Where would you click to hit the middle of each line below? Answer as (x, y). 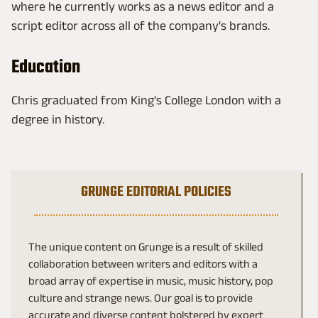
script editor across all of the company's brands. (141, 26)
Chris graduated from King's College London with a (146, 100)
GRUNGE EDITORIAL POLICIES (156, 192)
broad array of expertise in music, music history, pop (151, 281)
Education (46, 67)
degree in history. (58, 119)
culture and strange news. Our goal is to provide (141, 298)
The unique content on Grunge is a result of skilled (146, 247)
